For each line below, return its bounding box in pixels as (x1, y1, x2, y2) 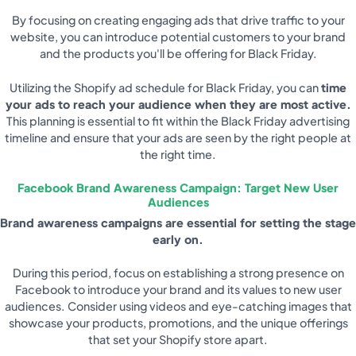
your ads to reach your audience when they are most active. (5, 97, 351, 112)
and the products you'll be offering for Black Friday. (39, 46, 317, 61)
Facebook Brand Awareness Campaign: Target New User (17, 180, 339, 195)
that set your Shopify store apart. (88, 332, 268, 347)
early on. (153, 231, 203, 246)
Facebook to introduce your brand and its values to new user (14, 282, 342, 297)
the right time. (140, 147, 216, 162)
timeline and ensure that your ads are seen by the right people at (5, 130, 351, 145)
